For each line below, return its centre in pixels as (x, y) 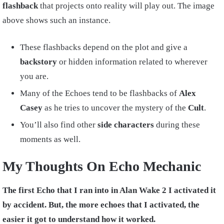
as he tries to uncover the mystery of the (115, 108)
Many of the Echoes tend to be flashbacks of (99, 93)
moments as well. (51, 139)
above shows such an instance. (56, 20)
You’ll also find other (58, 125)
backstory (38, 62)
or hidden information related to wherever (132, 62)
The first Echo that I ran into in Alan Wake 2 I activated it (109, 190)
